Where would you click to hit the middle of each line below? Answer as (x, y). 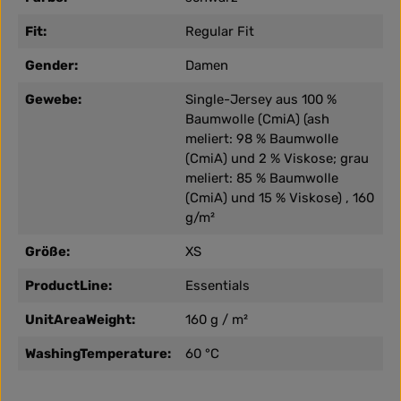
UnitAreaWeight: (80, 320)
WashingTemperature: (98, 354)
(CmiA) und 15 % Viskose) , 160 (280, 198)
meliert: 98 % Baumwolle (262, 139)
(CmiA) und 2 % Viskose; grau (277, 159)
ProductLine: (68, 286)
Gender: (51, 66)
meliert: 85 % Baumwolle (262, 179)
